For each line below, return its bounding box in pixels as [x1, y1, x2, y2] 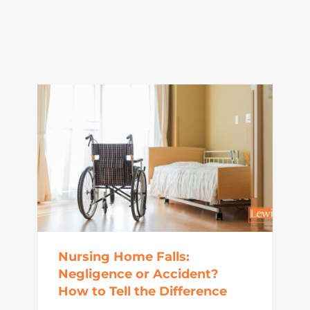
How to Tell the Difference [57, 284, 227, 300]
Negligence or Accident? [57, 266, 219, 282]
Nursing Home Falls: [57, 249, 190, 265]
